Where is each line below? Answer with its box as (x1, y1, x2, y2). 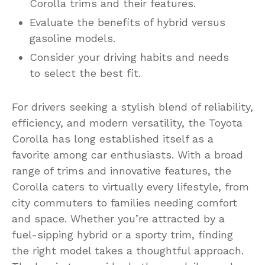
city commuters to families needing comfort (12, 196, 237, 209)
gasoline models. (30, 31, 115, 44)
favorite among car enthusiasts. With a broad (12, 148, 243, 161)
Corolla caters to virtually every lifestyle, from (12, 180, 249, 193)
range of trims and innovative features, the (12, 164, 231, 177)
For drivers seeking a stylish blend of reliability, (12, 100, 253, 113)
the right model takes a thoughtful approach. (12, 244, 244, 257)
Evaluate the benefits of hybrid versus (30, 15, 225, 28)
